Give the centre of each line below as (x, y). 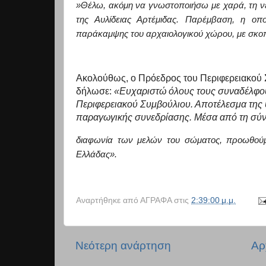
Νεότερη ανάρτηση (123, 245)
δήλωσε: (95, 91)
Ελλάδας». (96, 155)
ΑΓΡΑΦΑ (156, 200)
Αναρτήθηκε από (108, 200)
